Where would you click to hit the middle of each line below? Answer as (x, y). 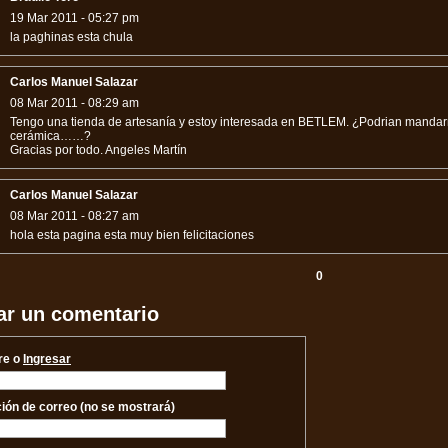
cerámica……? (50, 136)
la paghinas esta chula (71, 37)
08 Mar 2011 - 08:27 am (74, 216)
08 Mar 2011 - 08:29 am (74, 103)
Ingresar (47, 359)
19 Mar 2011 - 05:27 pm (74, 18)
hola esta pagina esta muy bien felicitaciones (132, 235)
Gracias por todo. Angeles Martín (98, 150)
